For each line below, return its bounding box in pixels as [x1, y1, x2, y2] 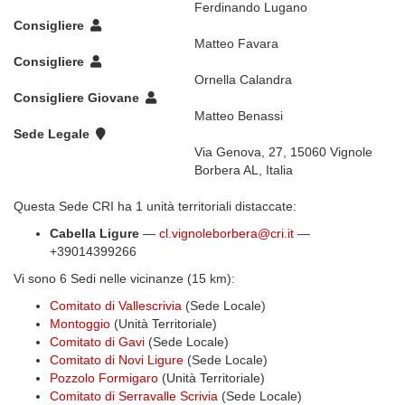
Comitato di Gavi [50, 334, 145, 349]
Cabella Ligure [50, 226, 139, 240]
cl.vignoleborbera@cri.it [159, 226, 294, 240]
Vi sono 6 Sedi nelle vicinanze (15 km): [14, 271, 235, 286]
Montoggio [50, 316, 110, 331]
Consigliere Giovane [14, 90, 143, 105]
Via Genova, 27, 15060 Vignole [194, 145, 372, 159]
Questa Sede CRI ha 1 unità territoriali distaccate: [14, 199, 297, 213]
